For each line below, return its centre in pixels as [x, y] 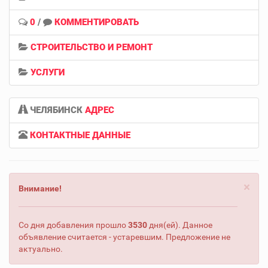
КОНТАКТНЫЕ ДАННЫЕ [80, 135]
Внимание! [40, 188]
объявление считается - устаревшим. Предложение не [124, 237]
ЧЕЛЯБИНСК [56, 110]
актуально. [41, 249]
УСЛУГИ [48, 72]
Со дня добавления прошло [73, 225]
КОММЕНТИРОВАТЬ [97, 22]
